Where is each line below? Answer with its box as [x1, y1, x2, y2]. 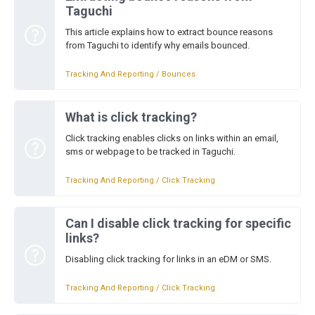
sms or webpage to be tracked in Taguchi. [65, 146, 236, 157]
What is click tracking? [65, 110, 197, 124]
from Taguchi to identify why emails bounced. [65, 40, 250, 51]
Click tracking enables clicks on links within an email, [65, 133, 278, 143]
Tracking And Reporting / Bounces [65, 70, 195, 79]
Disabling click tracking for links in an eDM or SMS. [65, 254, 271, 264]
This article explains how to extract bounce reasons [65, 27, 273, 37]
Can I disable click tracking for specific [65, 216, 291, 231]
